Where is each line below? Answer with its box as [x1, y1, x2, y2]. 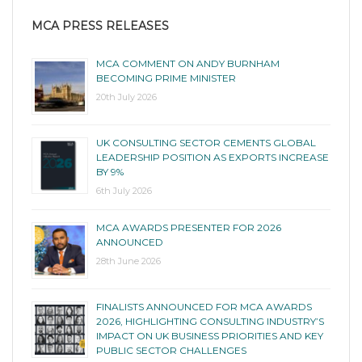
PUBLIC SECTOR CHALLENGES [96, 343, 246, 356]
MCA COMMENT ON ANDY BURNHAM [96, 57, 280, 69]
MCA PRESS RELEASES [32, 18, 169, 33]
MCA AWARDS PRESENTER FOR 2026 [96, 221, 281, 234]
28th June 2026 [96, 255, 161, 267]
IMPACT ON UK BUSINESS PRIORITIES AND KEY [96, 329, 323, 342]
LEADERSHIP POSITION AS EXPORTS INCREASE [96, 150, 329, 163]
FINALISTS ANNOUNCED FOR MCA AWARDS [96, 300, 312, 313]
